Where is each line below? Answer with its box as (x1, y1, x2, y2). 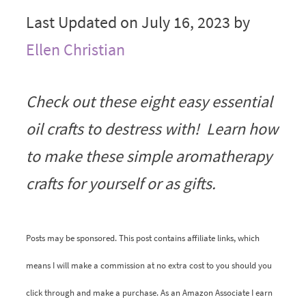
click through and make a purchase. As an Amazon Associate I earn (25, 286, 273, 298)
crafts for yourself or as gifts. (25, 172, 216, 194)
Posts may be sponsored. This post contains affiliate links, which (25, 232, 260, 244)
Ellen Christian (25, 38, 125, 60)
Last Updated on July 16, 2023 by (25, 11, 250, 33)
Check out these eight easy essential (25, 90, 273, 112)
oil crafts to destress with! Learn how (25, 117, 278, 139)
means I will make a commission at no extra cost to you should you (25, 259, 272, 271)
